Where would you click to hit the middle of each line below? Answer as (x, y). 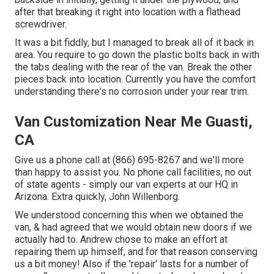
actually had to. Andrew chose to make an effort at (121, 240)
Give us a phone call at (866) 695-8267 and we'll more (129, 160)
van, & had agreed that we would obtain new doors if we (133, 228)
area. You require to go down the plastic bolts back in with (137, 55)
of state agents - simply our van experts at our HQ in (126, 185)
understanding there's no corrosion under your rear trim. (132, 92)
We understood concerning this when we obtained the (129, 215)
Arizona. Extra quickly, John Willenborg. (97, 197)
